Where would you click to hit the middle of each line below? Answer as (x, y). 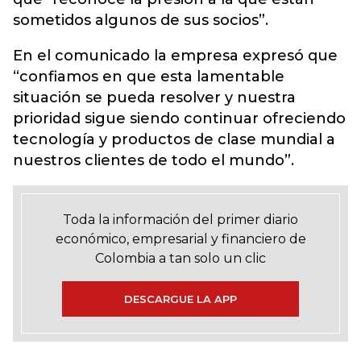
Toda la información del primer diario (180, 220)
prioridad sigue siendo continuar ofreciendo (179, 118)
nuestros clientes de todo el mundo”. (154, 160)
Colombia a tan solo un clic (180, 258)
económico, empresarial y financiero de (180, 239)
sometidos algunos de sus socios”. (141, 20)
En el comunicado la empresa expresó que (175, 56)
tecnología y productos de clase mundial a (174, 139)
